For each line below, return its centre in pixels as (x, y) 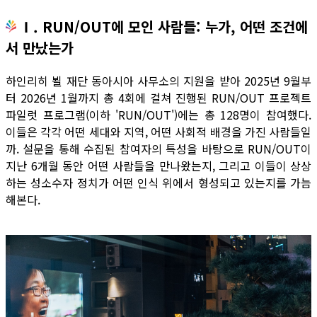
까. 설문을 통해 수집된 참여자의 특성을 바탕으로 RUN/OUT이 (158, 149)
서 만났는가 (40, 48)
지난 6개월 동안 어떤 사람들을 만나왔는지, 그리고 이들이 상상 (158, 166)
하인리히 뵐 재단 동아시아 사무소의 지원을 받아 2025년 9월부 (158, 81)
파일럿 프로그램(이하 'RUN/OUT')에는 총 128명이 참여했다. (158, 115)
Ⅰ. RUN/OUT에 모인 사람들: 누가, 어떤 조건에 (163, 27)
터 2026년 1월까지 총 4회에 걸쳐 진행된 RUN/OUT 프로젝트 (158, 98)
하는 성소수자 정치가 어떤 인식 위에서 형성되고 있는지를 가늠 (158, 183)
